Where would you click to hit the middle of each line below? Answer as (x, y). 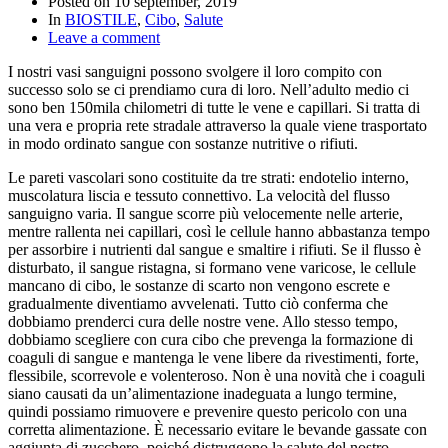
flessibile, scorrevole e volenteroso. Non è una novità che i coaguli (216, 376)
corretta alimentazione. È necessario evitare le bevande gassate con (217, 430)
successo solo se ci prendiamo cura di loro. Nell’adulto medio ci (208, 90)
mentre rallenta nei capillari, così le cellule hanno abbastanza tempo (219, 232)
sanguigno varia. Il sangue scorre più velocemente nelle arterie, (205, 214)
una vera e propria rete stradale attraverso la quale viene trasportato (217, 126)
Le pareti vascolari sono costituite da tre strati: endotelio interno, (208, 178)
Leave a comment (104, 38)
